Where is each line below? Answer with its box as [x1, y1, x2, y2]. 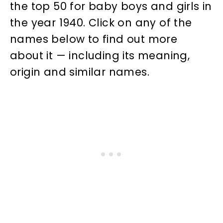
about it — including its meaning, [10, 48, 190, 63]
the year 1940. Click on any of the [10, 15, 192, 30]
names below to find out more [10, 31, 178, 46]
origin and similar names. [10, 64, 149, 79]
